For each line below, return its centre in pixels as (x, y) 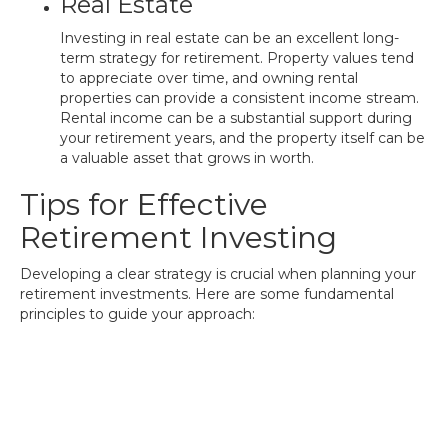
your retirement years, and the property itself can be (242, 138)
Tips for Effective (144, 204)
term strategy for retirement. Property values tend (237, 58)
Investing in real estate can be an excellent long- (229, 38)
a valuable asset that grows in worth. (187, 158)
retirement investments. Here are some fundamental (207, 294)
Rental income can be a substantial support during (236, 118)
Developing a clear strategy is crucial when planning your (218, 274)
